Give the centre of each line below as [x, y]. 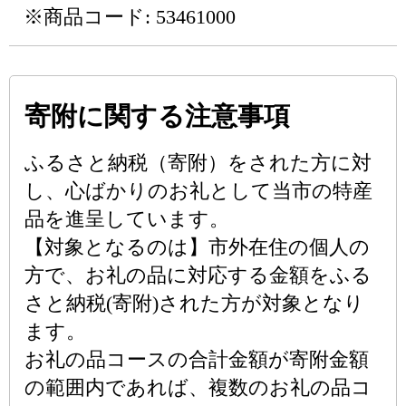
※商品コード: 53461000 [130, 17]
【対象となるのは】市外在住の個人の [197, 247]
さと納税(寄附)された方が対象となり [194, 303]
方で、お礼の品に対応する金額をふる [198, 275]
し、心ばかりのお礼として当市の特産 [198, 191]
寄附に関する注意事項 [157, 116]
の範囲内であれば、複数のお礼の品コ [198, 387]
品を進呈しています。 [127, 219]
